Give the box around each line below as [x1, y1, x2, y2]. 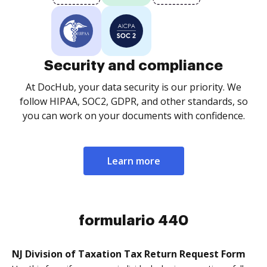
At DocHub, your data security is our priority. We [26, 80, 241, 94]
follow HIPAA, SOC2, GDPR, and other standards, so [19, 95, 248, 108]
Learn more [107, 154, 160, 167]
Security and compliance [44, 58, 223, 73]
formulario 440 [79, 213, 188, 228]
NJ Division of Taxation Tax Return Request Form [12, 247, 246, 260]
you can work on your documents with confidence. [22, 109, 245, 122]
